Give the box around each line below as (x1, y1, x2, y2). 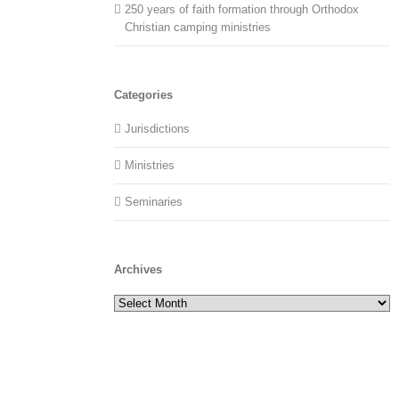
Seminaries (125, 194, 183, 208)
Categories (114, 88, 174, 102)
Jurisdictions (125, 121, 191, 135)
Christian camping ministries (125, 20, 272, 35)
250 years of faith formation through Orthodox (125, 3, 360, 17)
